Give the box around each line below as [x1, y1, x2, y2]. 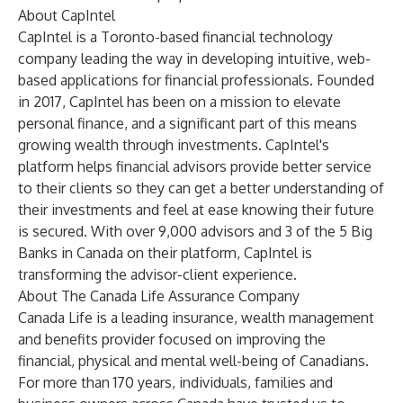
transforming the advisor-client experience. [18, 265, 297, 283]
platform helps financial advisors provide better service [18, 157, 372, 175]
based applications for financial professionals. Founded [18, 71, 374, 89]
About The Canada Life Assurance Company [18, 287, 300, 305]
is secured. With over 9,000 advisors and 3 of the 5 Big [18, 222, 372, 240]
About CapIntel [18, 6, 115, 24]
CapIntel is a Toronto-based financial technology [18, 28, 333, 46]
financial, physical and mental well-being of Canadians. [18, 352, 369, 370]
